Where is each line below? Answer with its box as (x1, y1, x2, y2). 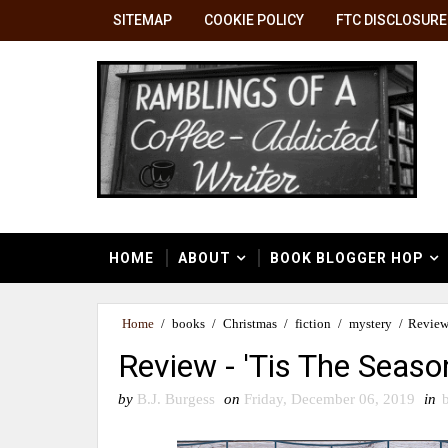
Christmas (223, 316, 277, 331)
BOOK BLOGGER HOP (270, 250, 424, 266)
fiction (295, 316, 331, 331)
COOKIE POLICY (204, 12, 304, 28)
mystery (349, 316, 392, 331)
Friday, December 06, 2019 (244, 390, 415, 407)
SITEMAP (113, 12, 172, 28)
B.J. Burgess (137, 390, 215, 407)
